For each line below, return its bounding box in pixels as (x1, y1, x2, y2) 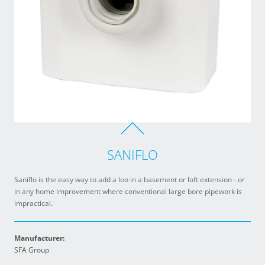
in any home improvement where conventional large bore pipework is (14, 186, 242, 196)
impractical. (14, 198, 53, 208)
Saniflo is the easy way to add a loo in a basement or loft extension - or (14, 174, 245, 185)
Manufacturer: (14, 233, 64, 243)
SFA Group (14, 245, 49, 255)
